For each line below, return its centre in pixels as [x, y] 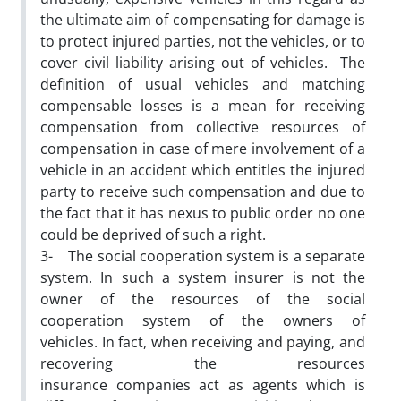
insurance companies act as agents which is [203, 384]
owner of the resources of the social [203, 299]
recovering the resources [203, 363]
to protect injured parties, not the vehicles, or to [203, 41]
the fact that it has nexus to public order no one [203, 213]
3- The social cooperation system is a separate [203, 256]
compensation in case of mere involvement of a [203, 148]
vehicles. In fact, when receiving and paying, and [203, 341]
